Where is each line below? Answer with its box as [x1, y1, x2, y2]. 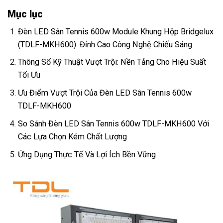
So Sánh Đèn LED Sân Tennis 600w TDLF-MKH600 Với [18, 118, 210, 128]
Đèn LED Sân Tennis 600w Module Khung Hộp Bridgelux [18, 26, 214, 36]
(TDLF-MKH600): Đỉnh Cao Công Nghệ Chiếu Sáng [18, 39, 193, 49]
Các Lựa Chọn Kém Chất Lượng [18, 131, 127, 141]
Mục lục [7, 8, 43, 20]
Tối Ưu [18, 70, 41, 80]
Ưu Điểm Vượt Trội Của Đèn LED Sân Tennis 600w [18, 88, 192, 98]
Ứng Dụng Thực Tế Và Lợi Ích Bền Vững [18, 149, 156, 159]
